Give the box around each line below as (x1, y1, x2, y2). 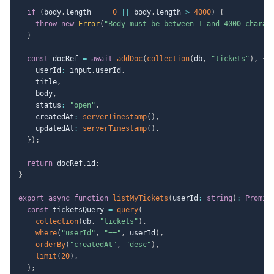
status (18, 100, 61, 109)
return (27, 158, 53, 168)
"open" (70, 100, 95, 109)
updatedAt (18, 124, 74, 133)
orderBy (35, 240, 65, 249)
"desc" (125, 240, 151, 249)
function (74, 193, 108, 202)
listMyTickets (113, 193, 168, 202)
